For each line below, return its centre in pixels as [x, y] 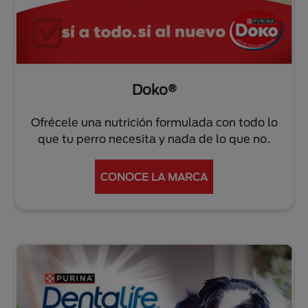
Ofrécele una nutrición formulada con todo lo [154, 122]
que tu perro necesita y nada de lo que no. [154, 138]
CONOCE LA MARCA [154, 176]
